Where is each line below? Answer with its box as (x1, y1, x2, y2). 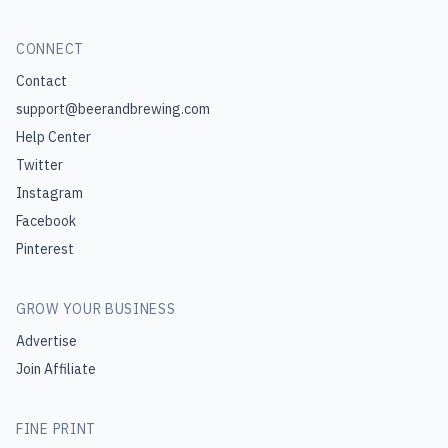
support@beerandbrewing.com (16, 100, 210, 118)
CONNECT (16, 40, 84, 58)
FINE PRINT (16, 420, 96, 438)
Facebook (16, 212, 76, 230)
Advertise (16, 332, 77, 350)
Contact (16, 72, 67, 90)
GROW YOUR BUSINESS (16, 300, 176, 318)
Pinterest (16, 240, 74, 258)
